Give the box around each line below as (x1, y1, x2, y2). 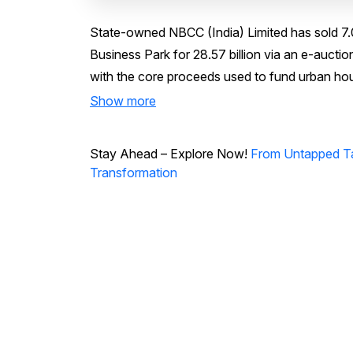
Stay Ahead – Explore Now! (90, 146, 251, 162)
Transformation (90, 165, 177, 181)
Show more (90, 93, 156, 110)
